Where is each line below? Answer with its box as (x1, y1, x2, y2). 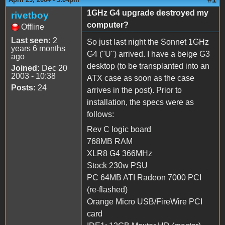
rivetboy (11, 10, 49, 21)
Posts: (11, 83, 36, 92)
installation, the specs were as (87, 97, 194, 106)
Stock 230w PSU (87, 161, 148, 170)
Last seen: (11, 36, 51, 45)
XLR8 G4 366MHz (87, 149, 152, 158)
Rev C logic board (87, 125, 151, 134)
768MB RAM (87, 137, 133, 146)
